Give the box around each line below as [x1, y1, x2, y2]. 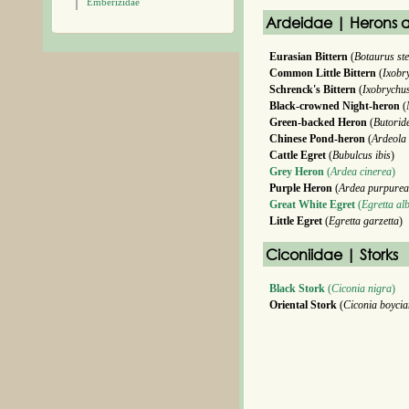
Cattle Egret [269, 149, 326, 162]
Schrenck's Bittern [269, 83, 356, 96]
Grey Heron [269, 165, 324, 178]
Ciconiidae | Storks [266, 245, 398, 264]
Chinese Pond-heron [269, 132, 365, 145]
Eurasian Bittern [269, 50, 348, 63]
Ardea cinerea [330, 165, 392, 178]
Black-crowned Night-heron [269, 100, 400, 112]
